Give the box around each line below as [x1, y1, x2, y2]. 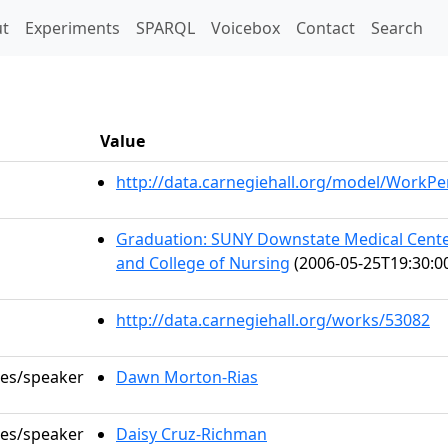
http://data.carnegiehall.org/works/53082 [116, 309, 430, 331]
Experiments [25, 17, 120, 39]
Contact [296, 17, 355, 39]
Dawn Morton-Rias [116, 366, 258, 388]
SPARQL [136, 17, 195, 39]
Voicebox [211, 17, 280, 39]
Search [371, 17, 423, 39]
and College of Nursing [116, 252, 290, 274]
